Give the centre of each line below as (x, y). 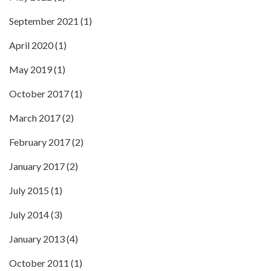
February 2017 (40, 142)
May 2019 (31, 69)
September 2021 (44, 21)
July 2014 (29, 214)
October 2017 (39, 93)
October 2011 (39, 263)
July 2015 (29, 190)
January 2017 (37, 166)
